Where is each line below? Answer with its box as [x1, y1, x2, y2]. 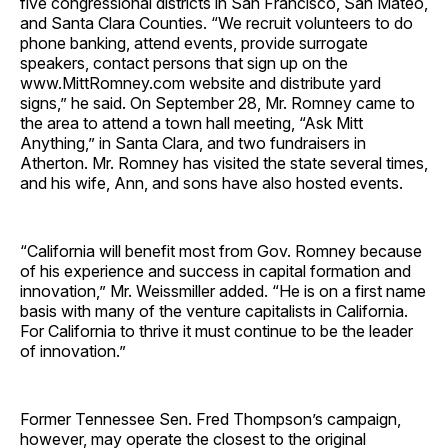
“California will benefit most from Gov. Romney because [20, 240, 422, 261]
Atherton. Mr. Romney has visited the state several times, [20, 152, 428, 173]
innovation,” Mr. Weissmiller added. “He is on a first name [20, 280, 426, 301]
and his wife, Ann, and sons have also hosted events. [20, 172, 403, 193]
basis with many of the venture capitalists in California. [20, 300, 408, 321]
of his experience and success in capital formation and [20, 260, 411, 281]
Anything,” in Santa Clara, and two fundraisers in [20, 132, 366, 153]
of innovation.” [20, 340, 126, 361]
